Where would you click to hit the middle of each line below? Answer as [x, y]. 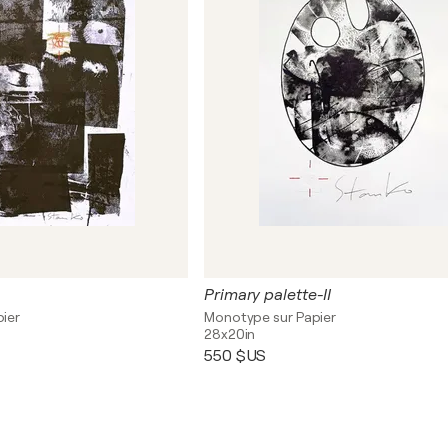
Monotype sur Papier [270, 317]
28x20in [230, 334]
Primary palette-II [268, 295]
